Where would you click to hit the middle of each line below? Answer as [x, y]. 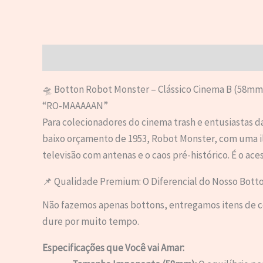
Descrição [63, 58]
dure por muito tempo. [91, 221]
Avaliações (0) [224, 58]
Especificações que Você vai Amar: [113, 247]
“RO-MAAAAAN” [75, 105]
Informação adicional [139, 58]
